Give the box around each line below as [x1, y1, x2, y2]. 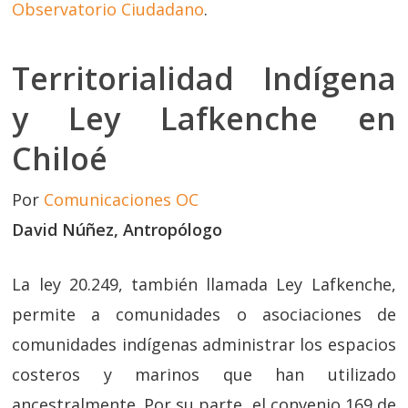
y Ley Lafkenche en [12, 97, 396, 139]
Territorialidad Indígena [12, 57, 396, 99]
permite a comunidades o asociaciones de [12, 303, 396, 325]
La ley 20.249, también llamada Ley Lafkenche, [12, 273, 396, 295]
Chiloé [12, 138, 108, 179]
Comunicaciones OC [44, 189, 199, 210]
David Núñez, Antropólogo [12, 219, 223, 240]
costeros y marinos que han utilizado [12, 363, 396, 385]
